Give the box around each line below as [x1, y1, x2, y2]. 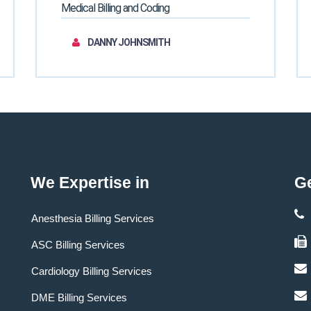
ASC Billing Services [31, 239, 125, 251]
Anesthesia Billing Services [31, 212, 154, 224]
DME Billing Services [31, 292, 127, 303]
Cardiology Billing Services [31, 265, 152, 277]
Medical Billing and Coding [60, 1, 169, 15]
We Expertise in [30, 174, 149, 192]
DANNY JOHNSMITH [85, 37, 170, 48]
